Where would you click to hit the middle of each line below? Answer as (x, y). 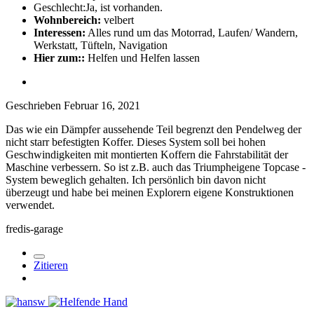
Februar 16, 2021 (102, 105)
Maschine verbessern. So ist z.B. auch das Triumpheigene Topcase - (156, 167)
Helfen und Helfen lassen (142, 57)
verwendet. (30, 205)
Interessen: (60, 32)
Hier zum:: (59, 57)
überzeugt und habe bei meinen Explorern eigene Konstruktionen (150, 192)
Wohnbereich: (67, 20)
